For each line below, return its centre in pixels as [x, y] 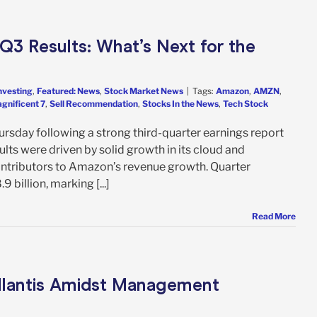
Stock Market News [144, 91]
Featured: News [68, 91]
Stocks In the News [180, 103]
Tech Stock [246, 103]
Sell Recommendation [94, 103]
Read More [274, 216]
